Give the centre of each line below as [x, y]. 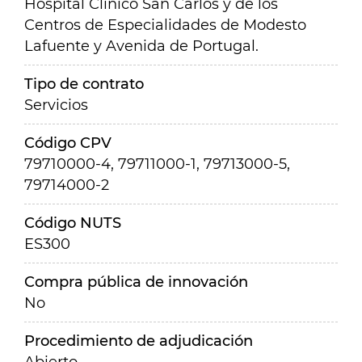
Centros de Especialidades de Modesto [165, 25]
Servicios [56, 105]
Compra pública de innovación [136, 282]
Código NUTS [73, 223]
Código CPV [68, 143]
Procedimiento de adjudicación [139, 341]
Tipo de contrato [84, 84]
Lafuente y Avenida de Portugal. [141, 46]
